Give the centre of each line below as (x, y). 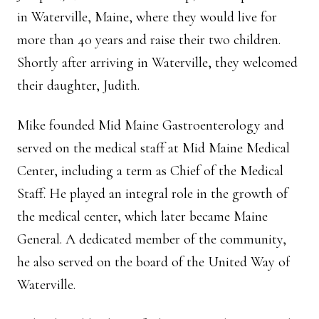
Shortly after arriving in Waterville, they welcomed (157, 63)
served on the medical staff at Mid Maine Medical (153, 148)
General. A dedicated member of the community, (152, 239)
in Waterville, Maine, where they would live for (147, 17)
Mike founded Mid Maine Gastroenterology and (151, 125)
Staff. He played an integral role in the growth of (152, 194)
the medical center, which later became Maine (142, 216)
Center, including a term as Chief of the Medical (150, 171)
